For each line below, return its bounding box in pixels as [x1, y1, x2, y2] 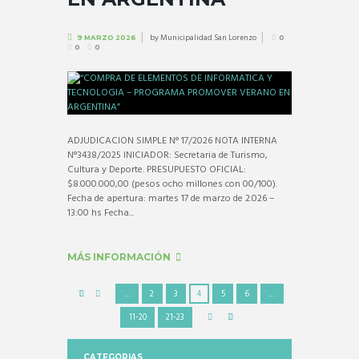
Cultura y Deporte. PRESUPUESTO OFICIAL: [67, 162, 246, 179]
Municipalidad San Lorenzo [159, 31, 256, 45]
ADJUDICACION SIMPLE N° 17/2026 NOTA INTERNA [67, 133, 277, 150]
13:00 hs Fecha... [67, 205, 134, 222]
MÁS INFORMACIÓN [67, 251, 171, 264]
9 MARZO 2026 [76, 34, 136, 42]
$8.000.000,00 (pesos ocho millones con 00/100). [67, 176, 277, 193]
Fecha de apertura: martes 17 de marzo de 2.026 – [67, 191, 274, 208]
